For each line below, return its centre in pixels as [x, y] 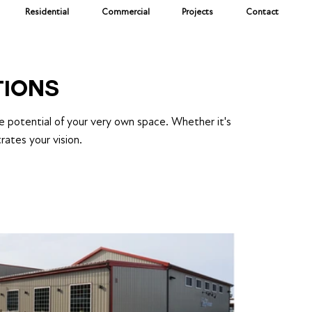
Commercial [125, 12]
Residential [47, 12]
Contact [262, 12]
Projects [198, 12]
